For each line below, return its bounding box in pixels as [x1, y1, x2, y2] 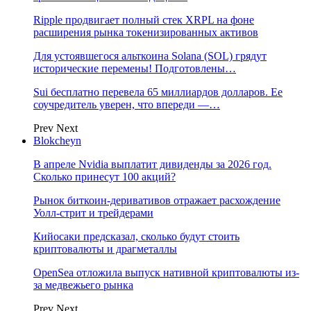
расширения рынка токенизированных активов [33, 26, 258, 38]
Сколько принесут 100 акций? [33, 171, 176, 183]
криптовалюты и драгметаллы [33, 243, 177, 255]
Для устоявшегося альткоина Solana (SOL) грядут [33, 50, 267, 62]
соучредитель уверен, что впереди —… [33, 99, 220, 110]
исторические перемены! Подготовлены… [33, 62, 236, 74]
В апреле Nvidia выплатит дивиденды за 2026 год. [33, 158, 271, 170]
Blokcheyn [33, 135, 81, 146]
